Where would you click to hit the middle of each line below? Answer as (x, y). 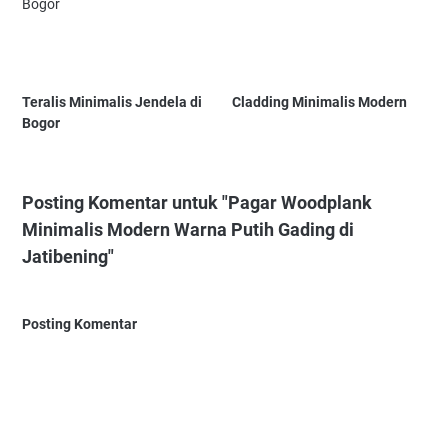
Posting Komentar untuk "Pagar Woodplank (197, 203)
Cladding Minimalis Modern (320, 102)
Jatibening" (68, 257)
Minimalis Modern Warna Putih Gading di (188, 230)
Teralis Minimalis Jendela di (112, 102)
